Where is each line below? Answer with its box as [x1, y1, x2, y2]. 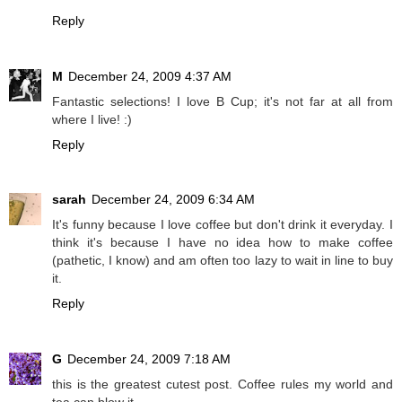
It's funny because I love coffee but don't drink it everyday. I [52, 217, 393, 232]
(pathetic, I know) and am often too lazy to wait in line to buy [52, 253, 393, 268]
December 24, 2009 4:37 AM [68, 68, 232, 83]
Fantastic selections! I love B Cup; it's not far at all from [52, 93, 393, 109]
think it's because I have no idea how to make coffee [52, 235, 393, 250]
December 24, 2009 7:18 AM [67, 352, 231, 367]
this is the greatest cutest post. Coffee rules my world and [52, 377, 393, 392]
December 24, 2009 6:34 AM [92, 192, 255, 207]
